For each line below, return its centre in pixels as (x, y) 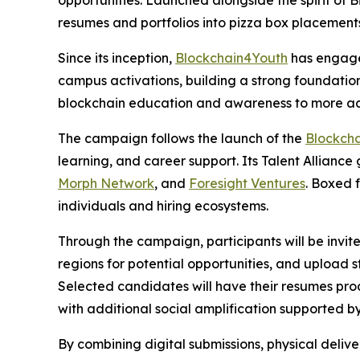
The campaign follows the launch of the (182, 138)
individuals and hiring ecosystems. (163, 206)
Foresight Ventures (247, 183)
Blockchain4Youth (231, 58)
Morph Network (106, 183)
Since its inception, (117, 58)
